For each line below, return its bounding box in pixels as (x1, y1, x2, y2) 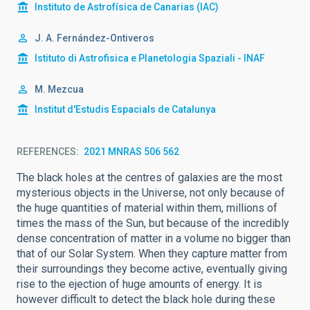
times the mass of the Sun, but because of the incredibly (17, 216, 289, 230)
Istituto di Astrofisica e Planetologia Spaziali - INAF (35, 52, 265, 64)
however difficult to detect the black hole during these (17, 292, 275, 306)
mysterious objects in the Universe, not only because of (17, 185, 285, 199)
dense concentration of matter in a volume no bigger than (17, 231, 291, 245)
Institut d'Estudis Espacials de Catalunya (35, 103, 216, 115)
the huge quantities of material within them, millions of (17, 201, 277, 215)
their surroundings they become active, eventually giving (17, 262, 287, 275)
